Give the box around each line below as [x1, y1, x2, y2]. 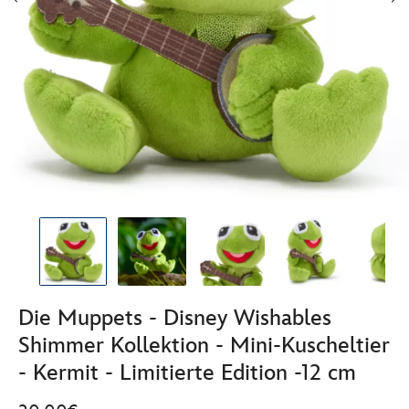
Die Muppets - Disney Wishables [18, 304, 331, 331]
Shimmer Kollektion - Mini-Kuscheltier [18, 331, 390, 359]
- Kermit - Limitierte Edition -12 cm [18, 359, 356, 386]
